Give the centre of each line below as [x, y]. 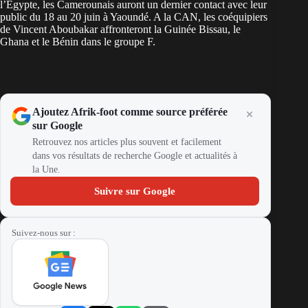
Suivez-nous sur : [44, 233]
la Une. [46, 170]
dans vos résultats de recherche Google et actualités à [135, 156]
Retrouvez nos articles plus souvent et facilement [127, 142]
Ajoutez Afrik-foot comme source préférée [130, 112]
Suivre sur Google [135, 191]
